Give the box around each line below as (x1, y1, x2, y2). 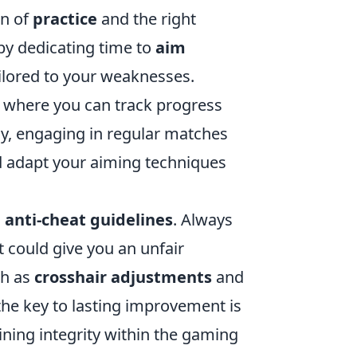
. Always (173, 209, 233, 230)
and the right (97, 8, 196, 29)
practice (33, 8, 97, 29)
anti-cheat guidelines (5, 209, 173, 230)
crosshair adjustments (34, 266, 212, 288)
